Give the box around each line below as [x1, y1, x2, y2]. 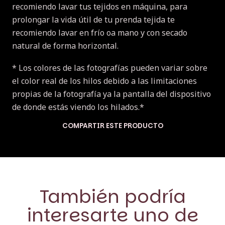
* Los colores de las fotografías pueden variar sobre [12, 62, 207, 73]
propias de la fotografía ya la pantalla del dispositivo [12, 88, 211, 99]
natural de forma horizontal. [12, 40, 119, 51]
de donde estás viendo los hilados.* [12, 101, 144, 113]
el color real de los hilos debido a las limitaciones [12, 75, 197, 86]
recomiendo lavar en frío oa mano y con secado [12, 27, 187, 38]
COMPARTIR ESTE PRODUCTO [62, 121, 163, 131]
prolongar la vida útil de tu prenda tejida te [12, 14, 175, 25]
